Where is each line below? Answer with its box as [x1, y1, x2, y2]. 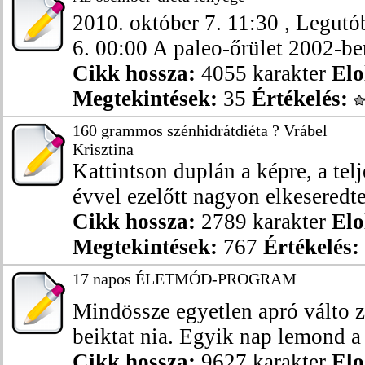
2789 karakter [196, 209, 332, 234]
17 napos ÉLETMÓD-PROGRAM [73, 270, 297, 288]
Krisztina [73, 140, 134, 158]
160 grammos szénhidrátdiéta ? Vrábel [73, 121, 328, 139]
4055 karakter [196, 61, 332, 86]
